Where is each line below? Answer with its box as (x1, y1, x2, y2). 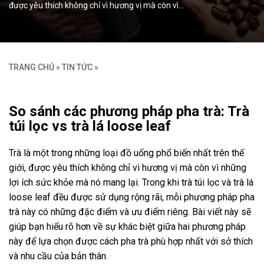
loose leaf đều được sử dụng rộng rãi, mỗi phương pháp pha (9, 191, 255, 203)
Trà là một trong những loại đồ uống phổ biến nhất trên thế (9, 147, 244, 159)
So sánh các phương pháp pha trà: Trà (9, 103, 249, 120)
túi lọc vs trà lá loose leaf (9, 117, 171, 134)
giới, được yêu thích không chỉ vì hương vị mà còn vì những (9, 161, 246, 173)
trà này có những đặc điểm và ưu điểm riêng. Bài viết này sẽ (9, 206, 251, 217)
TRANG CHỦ (9, 62, 54, 72)
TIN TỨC (62, 62, 93, 72)
